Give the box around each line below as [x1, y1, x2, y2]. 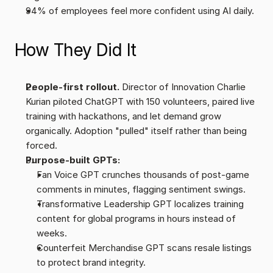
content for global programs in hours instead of [37, 213, 236, 224]
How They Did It [15, 40, 136, 60]
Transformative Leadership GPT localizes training [37, 198, 244, 210]
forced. [26, 140, 57, 151]
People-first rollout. [26, 81, 119, 93]
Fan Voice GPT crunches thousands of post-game [37, 169, 249, 180]
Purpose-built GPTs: [26, 154, 120, 166]
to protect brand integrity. [37, 257, 146, 268]
